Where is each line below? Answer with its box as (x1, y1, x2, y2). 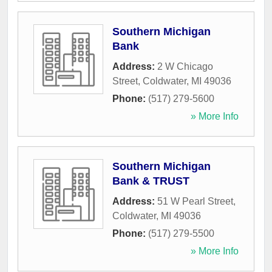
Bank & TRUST (112, 175, 189, 188)
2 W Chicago (157, 61, 213, 72)
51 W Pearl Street (157, 196, 233, 207)
